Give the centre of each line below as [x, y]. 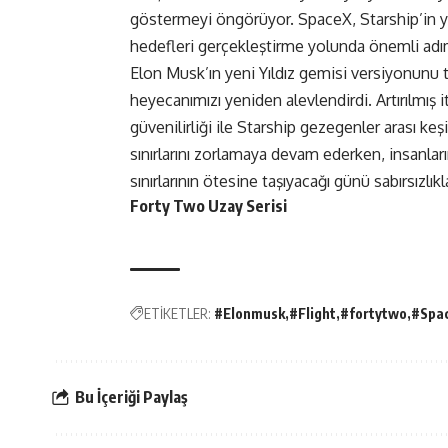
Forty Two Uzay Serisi [208, 206]
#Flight [312, 313]
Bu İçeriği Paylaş [131, 397]
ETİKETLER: [177, 313]
